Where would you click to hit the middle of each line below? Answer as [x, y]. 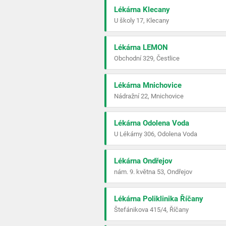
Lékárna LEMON [141, 47]
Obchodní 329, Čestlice [147, 58]
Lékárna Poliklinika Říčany [159, 199]
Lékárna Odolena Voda [152, 123]
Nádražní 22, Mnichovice [149, 96]
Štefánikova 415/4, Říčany [151, 210]
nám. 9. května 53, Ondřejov [153, 172]
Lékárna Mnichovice [148, 85]
